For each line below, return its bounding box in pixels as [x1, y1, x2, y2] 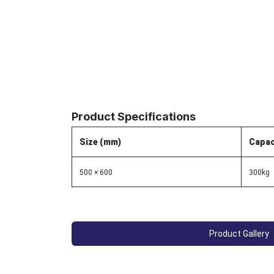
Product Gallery [209, 228, 269, 239]
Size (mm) [80, 136, 121, 147]
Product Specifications [72, 109, 196, 123]
